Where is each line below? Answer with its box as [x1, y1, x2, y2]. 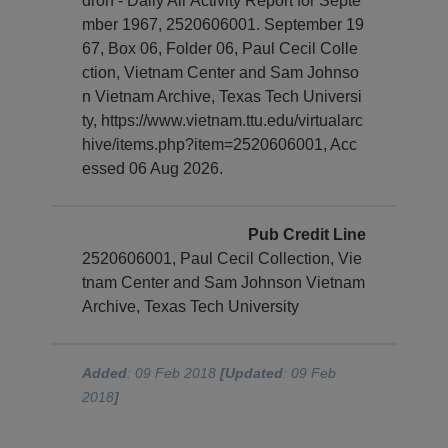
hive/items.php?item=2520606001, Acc [82, 136, 358, 153]
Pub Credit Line [247, 226, 366, 243]
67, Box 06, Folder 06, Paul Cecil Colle [82, 40, 359, 57]
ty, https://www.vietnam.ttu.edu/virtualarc [82, 112, 364, 129]
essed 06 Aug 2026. [82, 160, 224, 177]
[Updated [220, 365, 284, 381]
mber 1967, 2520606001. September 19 [82, 16, 365, 33]
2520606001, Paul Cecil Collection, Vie [82, 250, 363, 267]
